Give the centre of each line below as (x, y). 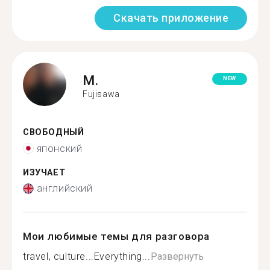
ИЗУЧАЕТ (44, 172)
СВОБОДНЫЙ (54, 132)
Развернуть (177, 256)
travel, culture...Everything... (87, 256)
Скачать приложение (171, 18)
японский (59, 148)
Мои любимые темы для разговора (117, 236)
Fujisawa (101, 94)
